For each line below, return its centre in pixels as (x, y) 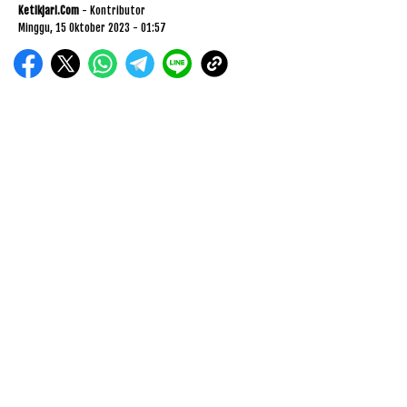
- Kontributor (114, 11)
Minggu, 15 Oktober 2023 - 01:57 (92, 28)
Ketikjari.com (49, 11)
